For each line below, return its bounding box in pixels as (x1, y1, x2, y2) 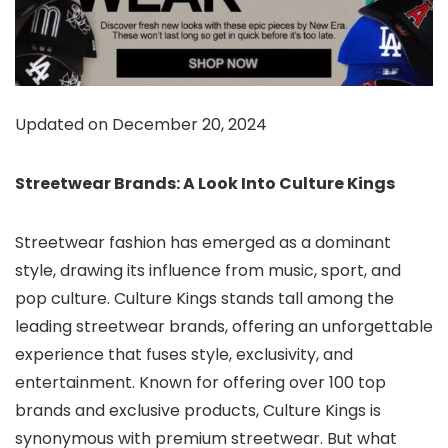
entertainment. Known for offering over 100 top (15, 371, 386, 395)
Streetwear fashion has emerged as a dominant (15, 231, 391, 255)
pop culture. (15, 287, 114, 311)
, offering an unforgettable (225, 315, 433, 339)
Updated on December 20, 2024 (15, 113, 267, 137)
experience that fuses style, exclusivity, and (15, 343, 353, 367)
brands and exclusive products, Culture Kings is (15, 399, 381, 423)
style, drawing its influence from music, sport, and (15, 259, 401, 283)
